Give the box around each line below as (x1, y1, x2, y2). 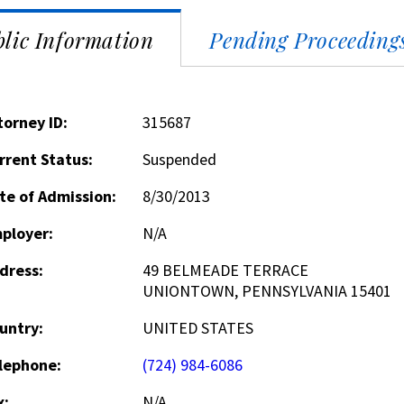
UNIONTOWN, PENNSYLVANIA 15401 (142, 280, 391, 301)
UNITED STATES (142, 317, 253, 338)
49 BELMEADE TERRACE (142, 260, 308, 280)
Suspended (142, 149, 216, 170)
